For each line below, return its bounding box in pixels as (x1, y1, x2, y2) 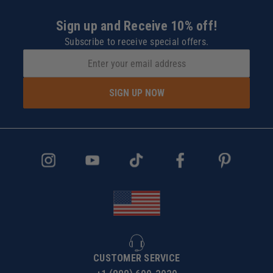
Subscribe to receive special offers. (65, 36, 208, 48)
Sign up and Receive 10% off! (56, 18, 217, 34)
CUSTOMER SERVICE (93, 252, 180, 264)
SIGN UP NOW (108, 87, 165, 99)
